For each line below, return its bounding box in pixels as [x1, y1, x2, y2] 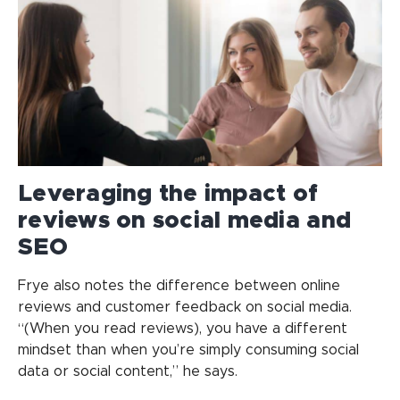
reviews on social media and [18, 208, 352, 232]
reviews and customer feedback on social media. [18, 299, 352, 314]
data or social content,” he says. [18, 363, 237, 379]
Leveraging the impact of [18, 181, 319, 205]
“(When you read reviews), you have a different [18, 321, 347, 336]
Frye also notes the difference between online [18, 278, 340, 293]
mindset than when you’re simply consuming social [18, 342, 359, 357]
